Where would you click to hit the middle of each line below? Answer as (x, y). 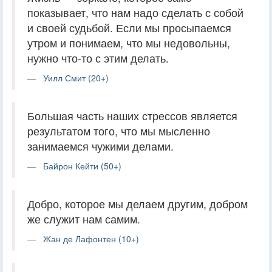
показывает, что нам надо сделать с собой (135, 12)
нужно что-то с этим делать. (98, 58)
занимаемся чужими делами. (100, 146)
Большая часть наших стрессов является (132, 115)
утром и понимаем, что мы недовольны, (129, 42)
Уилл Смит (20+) (76, 77)
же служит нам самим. (84, 219)
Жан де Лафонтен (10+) (91, 238)
